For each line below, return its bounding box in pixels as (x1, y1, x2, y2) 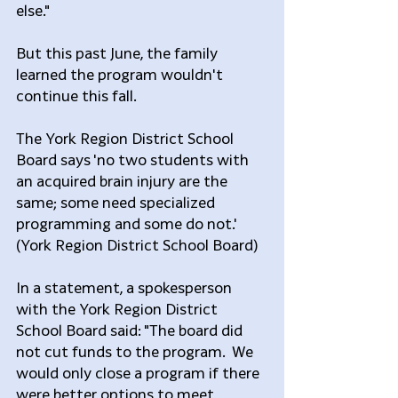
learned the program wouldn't (16, 65, 227, 83)
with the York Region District (16, 299, 221, 317)
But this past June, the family (16, 44, 221, 61)
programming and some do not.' (16, 214, 240, 232)
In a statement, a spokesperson (16, 278, 235, 296)
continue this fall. (16, 86, 137, 104)
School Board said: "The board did (16, 321, 246, 338)
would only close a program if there (16, 363, 263, 381)
